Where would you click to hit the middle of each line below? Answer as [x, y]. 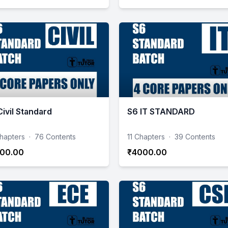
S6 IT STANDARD [161, 111]
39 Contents [195, 136]
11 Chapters [146, 136]
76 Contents [55, 136]
